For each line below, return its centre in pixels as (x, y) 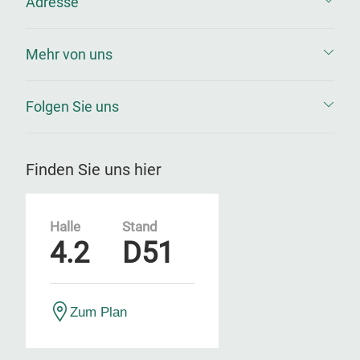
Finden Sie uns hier (94, 170)
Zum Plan (98, 312)
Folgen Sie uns (72, 106)
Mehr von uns (69, 54)
